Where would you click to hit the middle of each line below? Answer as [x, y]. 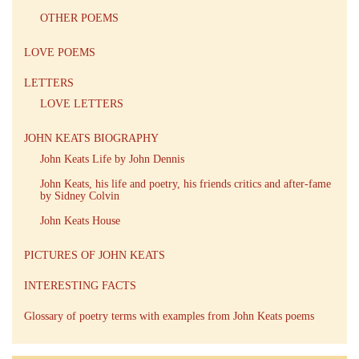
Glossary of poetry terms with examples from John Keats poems [169, 316]
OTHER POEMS [79, 18]
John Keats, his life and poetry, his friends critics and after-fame [186, 184]
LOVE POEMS [60, 52]
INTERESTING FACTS [80, 285]
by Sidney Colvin [80, 196]
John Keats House [80, 220]
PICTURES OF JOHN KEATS [95, 255]
